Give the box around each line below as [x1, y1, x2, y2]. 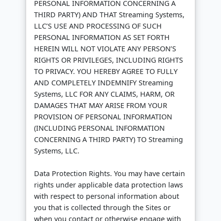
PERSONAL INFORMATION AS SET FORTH [34, 33, 170, 42]
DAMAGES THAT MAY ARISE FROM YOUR [34, 101, 167, 110]
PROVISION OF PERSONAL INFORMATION [34, 112, 172, 122]
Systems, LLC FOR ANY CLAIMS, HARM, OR [34, 89, 175, 99]
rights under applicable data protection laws [34, 180, 183, 190]
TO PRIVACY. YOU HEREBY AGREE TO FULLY [34, 67, 178, 76]
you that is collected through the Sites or [34, 203, 171, 213]
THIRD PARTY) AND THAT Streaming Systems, [34, 10, 184, 20]
